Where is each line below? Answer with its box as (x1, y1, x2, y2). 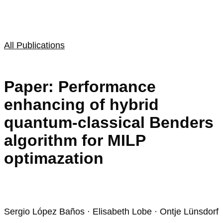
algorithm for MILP (4, 131, 145, 149)
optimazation (4, 149, 104, 167)
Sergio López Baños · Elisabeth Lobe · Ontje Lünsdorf (4, 207, 219, 217)
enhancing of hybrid (4, 95, 159, 113)
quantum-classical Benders (4, 113, 214, 131)
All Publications (4, 40, 65, 50)
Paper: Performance (4, 77, 156, 96)
